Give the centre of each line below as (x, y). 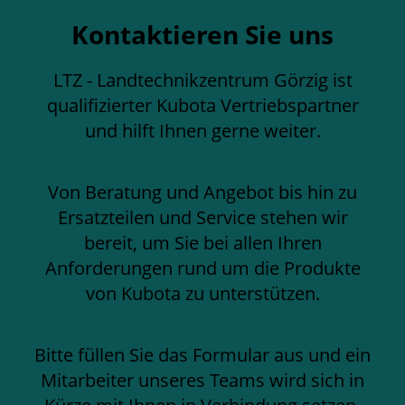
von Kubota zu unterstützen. (202, 293)
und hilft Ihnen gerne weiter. (202, 130)
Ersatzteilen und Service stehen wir (202, 217)
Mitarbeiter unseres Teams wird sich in (202, 380)
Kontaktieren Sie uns (202, 34)
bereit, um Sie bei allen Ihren (202, 242)
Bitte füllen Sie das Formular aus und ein (202, 354)
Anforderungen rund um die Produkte (202, 268)
